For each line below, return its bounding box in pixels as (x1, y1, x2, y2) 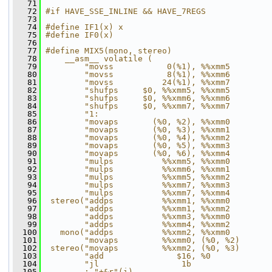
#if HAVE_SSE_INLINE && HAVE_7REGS (46, 7, 206, 16)
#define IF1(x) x (46, 22, 123, 32)
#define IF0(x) (46, 30, 114, 39)
